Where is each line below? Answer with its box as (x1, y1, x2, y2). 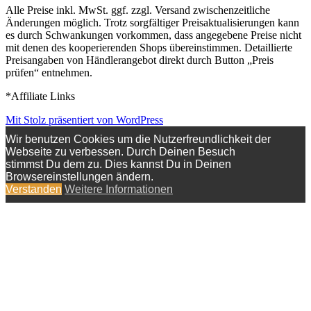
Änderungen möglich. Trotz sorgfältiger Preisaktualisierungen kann (6, 16, 299, 28)
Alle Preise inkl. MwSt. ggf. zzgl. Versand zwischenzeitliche (6, 3, 270, 16)
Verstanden (6, 183, 62, 195)
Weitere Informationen (65, 183, 173, 195)
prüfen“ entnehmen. (6, 66, 92, 78)
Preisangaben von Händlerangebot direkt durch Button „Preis (6, 53, 274, 66)
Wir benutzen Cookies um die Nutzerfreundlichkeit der (6, 133, 271, 145)
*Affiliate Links (6, 90, 75, 102)
